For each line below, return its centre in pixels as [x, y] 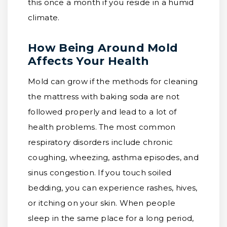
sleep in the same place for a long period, [111, 218]
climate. [44, 17]
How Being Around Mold [103, 48]
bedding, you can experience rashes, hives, [113, 188]
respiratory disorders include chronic [101, 142]
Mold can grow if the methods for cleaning [113, 81]
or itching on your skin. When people [102, 203]
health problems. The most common [102, 127]
